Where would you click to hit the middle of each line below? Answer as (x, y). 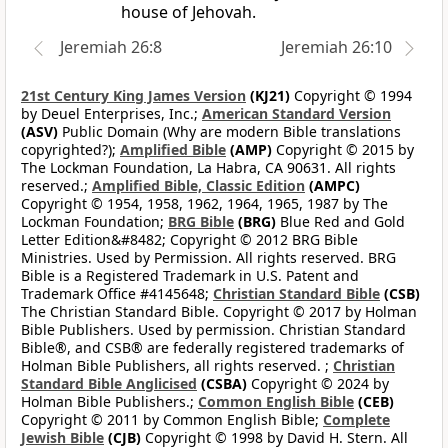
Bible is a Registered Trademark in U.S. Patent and (190, 276)
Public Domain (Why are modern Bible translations (229, 132)
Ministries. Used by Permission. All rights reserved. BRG (208, 258)
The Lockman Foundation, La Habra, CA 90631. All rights (208, 168)
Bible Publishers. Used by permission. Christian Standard (213, 330)
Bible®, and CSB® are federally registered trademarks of (212, 348)
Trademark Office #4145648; (117, 294)
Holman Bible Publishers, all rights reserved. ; (177, 366)
